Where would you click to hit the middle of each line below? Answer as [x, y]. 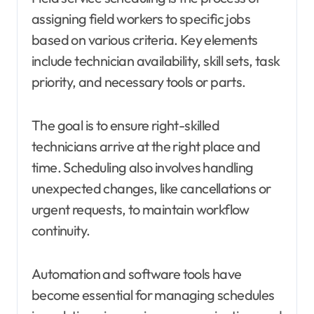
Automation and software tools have [137, 273]
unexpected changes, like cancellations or [151, 188]
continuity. [61, 230]
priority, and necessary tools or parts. [139, 81]
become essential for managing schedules [153, 294]
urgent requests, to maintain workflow [141, 209]
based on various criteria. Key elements [145, 39]
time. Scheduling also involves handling [143, 167]
